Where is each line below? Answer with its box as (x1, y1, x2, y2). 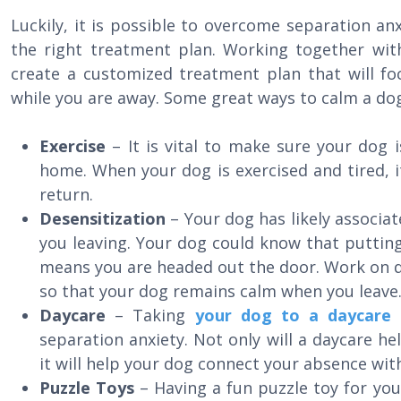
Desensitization (39, 208, 166, 229)
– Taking (106, 304, 195, 326)
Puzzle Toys (39, 377, 141, 398)
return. (39, 183, 93, 205)
